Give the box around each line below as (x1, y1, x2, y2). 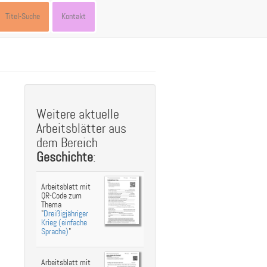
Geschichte (36, 150, 93, 166)
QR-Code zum (41, 191, 82, 201)
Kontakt (61, 11, 86, 21)
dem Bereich (36, 135, 98, 151)
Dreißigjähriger (44, 209, 88, 219)
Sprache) (41, 226, 69, 237)
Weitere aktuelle (36, 107, 119, 123)
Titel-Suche (5, 11, 40, 21)
